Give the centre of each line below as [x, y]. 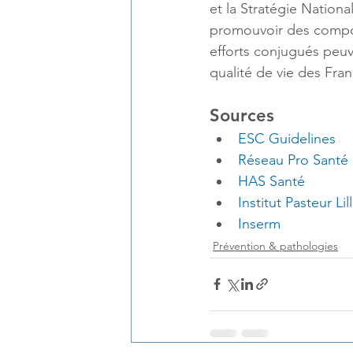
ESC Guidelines [287, 138]
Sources [242, 115]
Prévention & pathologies [275, 245]
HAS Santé [271, 181]
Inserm [259, 223]
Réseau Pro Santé [293, 160]
